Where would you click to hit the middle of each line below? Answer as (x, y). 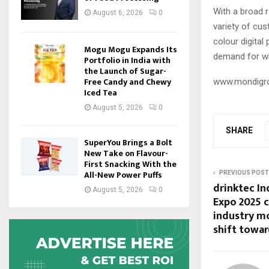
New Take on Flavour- (126, 154)
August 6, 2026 (118, 13)
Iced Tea (101, 93)
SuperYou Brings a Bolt (128, 143)
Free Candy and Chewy (128, 82)
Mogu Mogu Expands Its (131, 50)
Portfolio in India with (127, 61)
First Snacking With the (130, 165)
